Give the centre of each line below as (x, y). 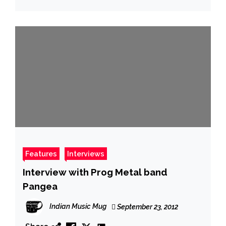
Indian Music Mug (78, 206)
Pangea (40, 186)
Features (41, 153)
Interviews (86, 153)
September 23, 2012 (147, 207)
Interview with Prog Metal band (83, 172)
